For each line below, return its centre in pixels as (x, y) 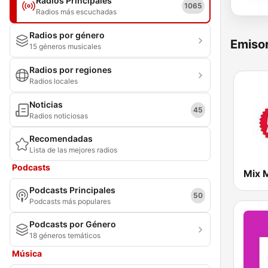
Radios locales (54, 81)
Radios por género (67, 35)
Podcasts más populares (70, 201)
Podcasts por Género (73, 224)
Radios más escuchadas (76, 12)
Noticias (46, 104)
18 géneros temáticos (65, 235)
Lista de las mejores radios (73, 150)
